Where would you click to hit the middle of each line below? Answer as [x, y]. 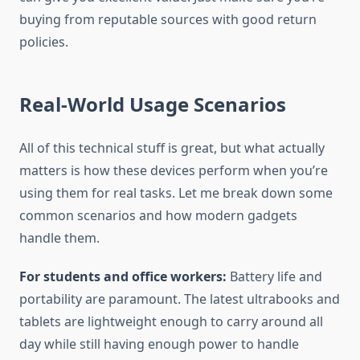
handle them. [59, 238]
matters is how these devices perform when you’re [174, 171]
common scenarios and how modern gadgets [158, 216]
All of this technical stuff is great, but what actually [172, 148]
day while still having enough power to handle [159, 344]
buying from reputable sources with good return [168, 20]
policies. [44, 42]
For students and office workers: [123, 277]
